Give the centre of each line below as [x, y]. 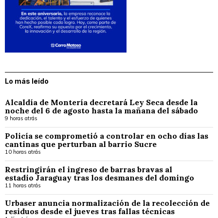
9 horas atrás [21, 118]
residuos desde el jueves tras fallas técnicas [90, 211]
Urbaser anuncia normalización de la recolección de [107, 203]
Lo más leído [27, 81]
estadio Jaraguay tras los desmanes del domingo [100, 177]
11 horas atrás [23, 185]
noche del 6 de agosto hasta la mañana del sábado [101, 110]
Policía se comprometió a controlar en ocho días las [107, 136]
